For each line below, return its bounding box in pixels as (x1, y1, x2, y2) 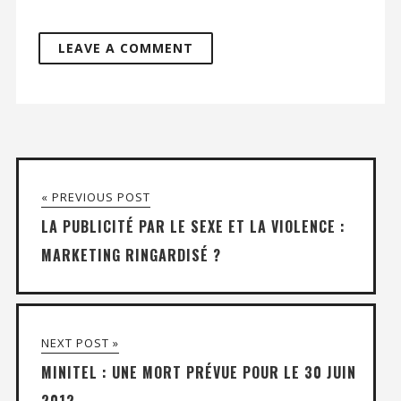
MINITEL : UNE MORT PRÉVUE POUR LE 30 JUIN (40, 362, 356, 384)
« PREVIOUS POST (40, 189, 150, 206)
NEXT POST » (40, 335, 119, 352)
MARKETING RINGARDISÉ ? (40, 244, 221, 267)
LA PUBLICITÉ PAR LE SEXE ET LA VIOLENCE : (40, 216, 346, 238)
